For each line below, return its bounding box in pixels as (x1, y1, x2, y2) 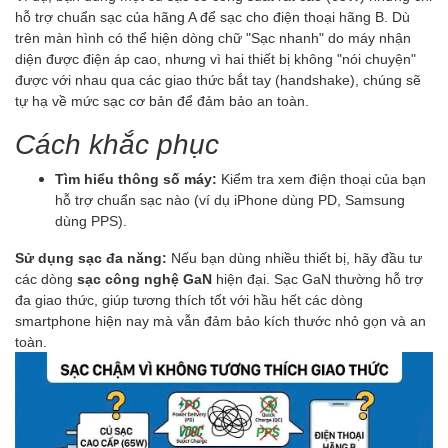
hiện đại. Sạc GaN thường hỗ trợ (212, 270, 423, 288)
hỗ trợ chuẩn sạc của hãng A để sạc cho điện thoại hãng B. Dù (15, 8, 410, 26)
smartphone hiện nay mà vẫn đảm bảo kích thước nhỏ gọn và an (15, 312, 426, 330)
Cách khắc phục (15, 126, 219, 161)
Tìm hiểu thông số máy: (55, 170, 217, 188)
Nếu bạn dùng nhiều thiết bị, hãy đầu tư (167, 249, 422, 267)
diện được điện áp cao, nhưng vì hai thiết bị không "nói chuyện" (15, 50, 416, 68)
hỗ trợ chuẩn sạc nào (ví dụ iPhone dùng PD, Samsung (55, 191, 405, 209)
